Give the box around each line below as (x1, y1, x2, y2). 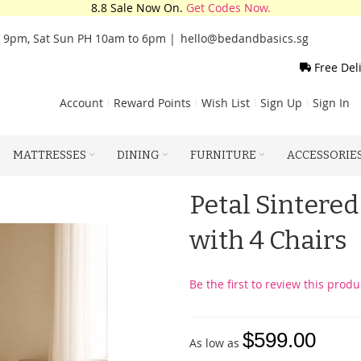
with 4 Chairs (189, 225, 348, 255)
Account (60, 95, 103, 110)
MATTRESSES (13, 148, 86, 162)
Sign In (313, 95, 350, 110)
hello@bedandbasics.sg (180, 31, 309, 46)
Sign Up (260, 95, 302, 110)
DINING (117, 148, 160, 162)
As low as (189, 335, 240, 351)
